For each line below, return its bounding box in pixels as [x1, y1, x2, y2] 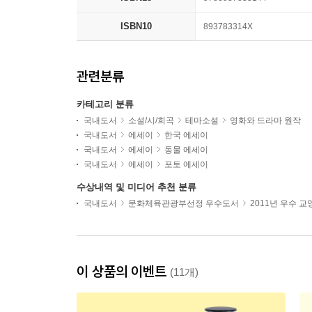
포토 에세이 [164, 159, 208, 170]
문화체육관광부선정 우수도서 [128, 198, 239, 209]
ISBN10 [120, 21, 152, 32]
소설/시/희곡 [128, 116, 174, 126]
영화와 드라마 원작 [230, 116, 301, 126]
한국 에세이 [164, 130, 208, 141]
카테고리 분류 [77, 99, 134, 110]
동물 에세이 [164, 145, 208, 155]
